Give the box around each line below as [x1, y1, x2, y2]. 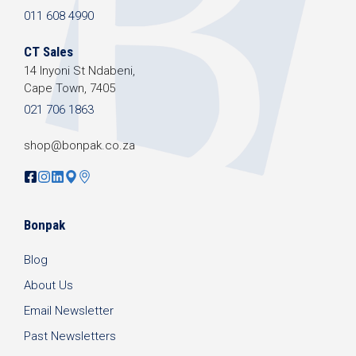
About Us [24, 277, 73, 292]
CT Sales [24, 44, 73, 60]
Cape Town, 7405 [24, 81, 115, 96]
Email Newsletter [24, 303, 114, 318]
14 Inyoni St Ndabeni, [24, 64, 135, 79]
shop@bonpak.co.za [24, 137, 135, 153]
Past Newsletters [24, 328, 116, 343]
